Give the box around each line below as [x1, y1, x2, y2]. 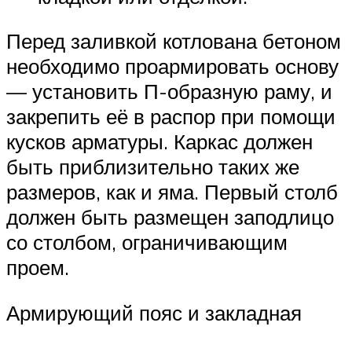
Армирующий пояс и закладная [6, 299, 302, 325]
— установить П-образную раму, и [6, 79, 332, 104]
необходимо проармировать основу [6, 53, 339, 79]
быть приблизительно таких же [6, 154, 299, 180]
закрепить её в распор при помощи [6, 104, 335, 130]
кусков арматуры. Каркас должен [6, 129, 313, 155]
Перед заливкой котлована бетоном [6, 28, 341, 54]
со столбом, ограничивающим [6, 229, 288, 255]
